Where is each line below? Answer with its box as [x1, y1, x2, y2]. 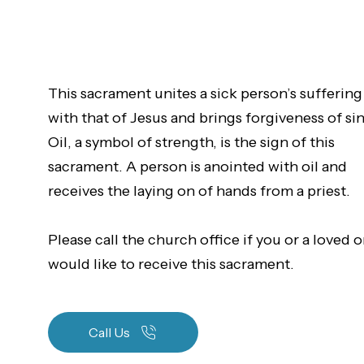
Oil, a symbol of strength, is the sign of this [48, 133, 335, 151]
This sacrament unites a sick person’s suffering [48, 84, 362, 102]
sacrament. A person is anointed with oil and [48, 158, 347, 175]
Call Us [88, 324, 130, 340]
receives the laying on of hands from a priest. [48, 182, 350, 200]
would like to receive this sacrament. [48, 255, 294, 273]
